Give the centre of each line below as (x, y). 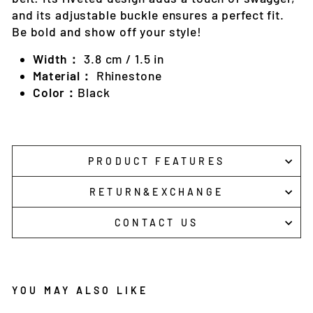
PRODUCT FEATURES (156, 161)
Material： (63, 76)
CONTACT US (156, 223)
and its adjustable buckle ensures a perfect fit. (148, 15)
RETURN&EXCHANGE (156, 192)
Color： (56, 93)
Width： (57, 59)
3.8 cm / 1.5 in (124, 59)
